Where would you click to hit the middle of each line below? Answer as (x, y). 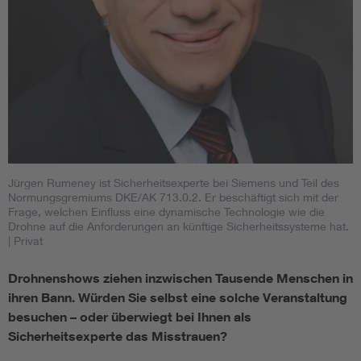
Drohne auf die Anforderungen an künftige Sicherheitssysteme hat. (178, 226)
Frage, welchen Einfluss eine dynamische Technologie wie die (166, 212)
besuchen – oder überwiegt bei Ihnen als (130, 317)
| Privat (25, 241)
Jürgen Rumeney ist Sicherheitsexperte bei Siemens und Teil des (174, 183)
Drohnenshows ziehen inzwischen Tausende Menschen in (180, 278)
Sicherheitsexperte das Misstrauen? (118, 336)
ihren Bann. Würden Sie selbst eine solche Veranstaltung (178, 298)
